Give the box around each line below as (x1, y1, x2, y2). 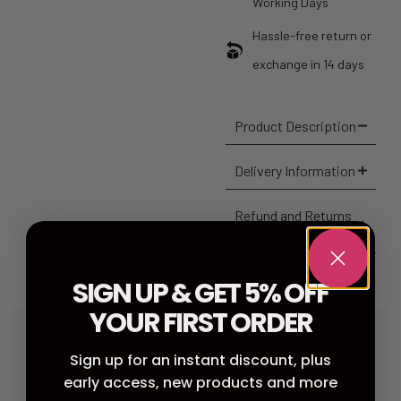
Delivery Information (235, 162, 355, 180)
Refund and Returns (235, 207, 352, 225)
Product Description (235, 117, 356, 135)
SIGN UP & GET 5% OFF (73, 274, 328, 312)
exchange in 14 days (252, 56, 364, 73)
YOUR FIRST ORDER (89, 303, 312, 342)
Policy (235, 226, 271, 243)
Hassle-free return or (252, 28, 371, 44)
